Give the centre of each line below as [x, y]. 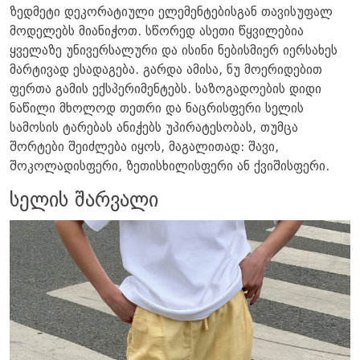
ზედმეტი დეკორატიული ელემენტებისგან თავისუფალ [171, 13]
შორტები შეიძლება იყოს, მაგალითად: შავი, [144, 148]
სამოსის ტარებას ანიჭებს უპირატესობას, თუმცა [154, 129]
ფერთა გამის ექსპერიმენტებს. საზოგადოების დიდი [166, 90]
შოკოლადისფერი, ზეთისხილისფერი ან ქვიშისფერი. [170, 168]
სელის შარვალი [84, 202]
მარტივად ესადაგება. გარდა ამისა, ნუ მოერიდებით [166, 71]
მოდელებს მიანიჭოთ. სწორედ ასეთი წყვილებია [157, 33]
